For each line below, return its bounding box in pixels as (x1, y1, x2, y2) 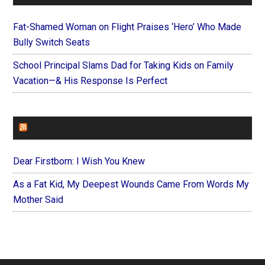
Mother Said (13, 194, 64, 206)
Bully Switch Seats (13, 37, 91, 49)
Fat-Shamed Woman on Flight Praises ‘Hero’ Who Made (13, 21, 242, 33)
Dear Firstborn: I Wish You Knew (13, 156, 146, 167)
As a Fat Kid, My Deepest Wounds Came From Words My (13, 179, 250, 190)
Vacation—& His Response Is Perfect (13, 75, 168, 87)
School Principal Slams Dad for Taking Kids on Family (13, 60, 234, 72)
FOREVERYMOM (30, 122, 105, 134)
